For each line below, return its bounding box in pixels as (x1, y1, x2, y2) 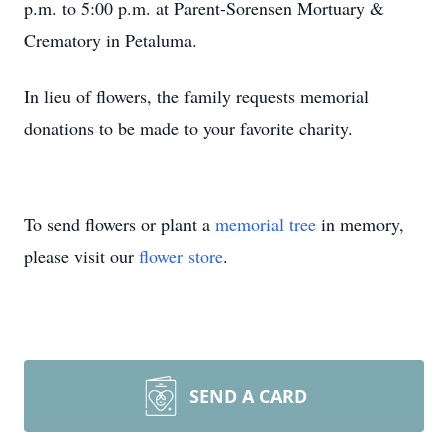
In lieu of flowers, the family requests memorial (24, 84, 369, 108)
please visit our (24, 244, 139, 268)
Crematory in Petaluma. (24, 28, 197, 52)
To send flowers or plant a (24, 212, 215, 236)
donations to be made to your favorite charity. (24, 116, 353, 140)
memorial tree (215, 212, 316, 236)
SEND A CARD (189, 384, 307, 408)
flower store (139, 244, 223, 268)
